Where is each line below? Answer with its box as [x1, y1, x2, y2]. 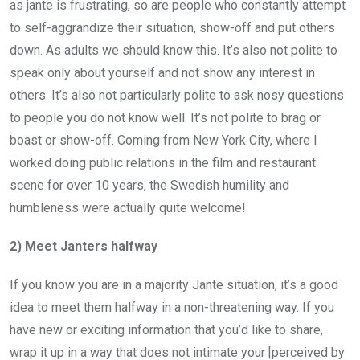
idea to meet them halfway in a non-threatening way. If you [10, 299, 334, 315]
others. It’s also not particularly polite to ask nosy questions [10, 87, 344, 103]
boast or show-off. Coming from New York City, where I [10, 132, 317, 148]
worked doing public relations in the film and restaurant [10, 154, 316, 170]
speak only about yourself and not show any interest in [10, 64, 315, 80]
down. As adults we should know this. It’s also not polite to [10, 42, 337, 58]
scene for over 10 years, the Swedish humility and [10, 177, 289, 193]
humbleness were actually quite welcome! [10, 199, 246, 215]
